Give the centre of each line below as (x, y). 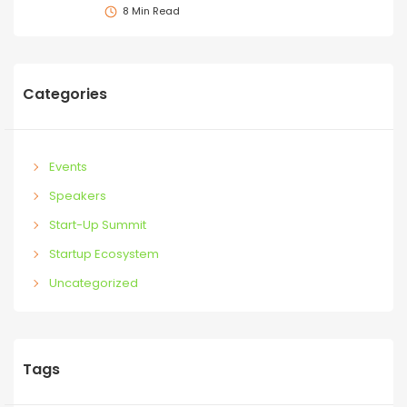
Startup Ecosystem (104, 253)
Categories (65, 94)
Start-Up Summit (97, 224)
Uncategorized (93, 283)
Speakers (77, 195)
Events (68, 166)
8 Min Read (151, 11)
